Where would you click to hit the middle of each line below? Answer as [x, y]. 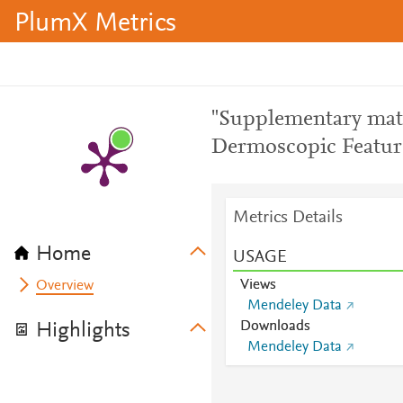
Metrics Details [287, 218]
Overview [65, 286]
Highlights [83, 331]
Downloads [275, 327]
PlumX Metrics [95, 24]
